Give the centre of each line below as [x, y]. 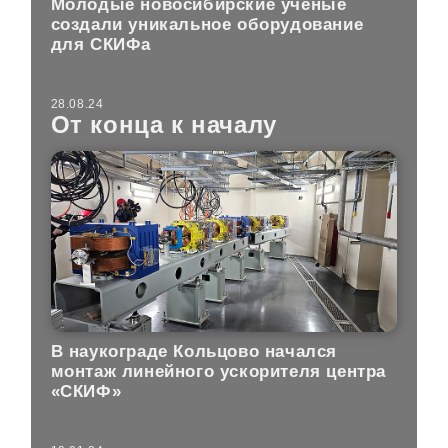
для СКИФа [101, 45]
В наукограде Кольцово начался [194, 352]
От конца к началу [163, 124]
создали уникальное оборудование [207, 25]
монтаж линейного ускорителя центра [218, 372]
